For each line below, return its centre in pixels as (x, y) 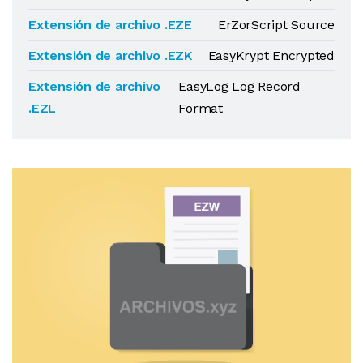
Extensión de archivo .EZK (110, 56)
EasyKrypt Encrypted (271, 56)
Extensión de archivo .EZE (110, 25)
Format (201, 108)
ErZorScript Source (276, 25)
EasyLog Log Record (240, 86)
